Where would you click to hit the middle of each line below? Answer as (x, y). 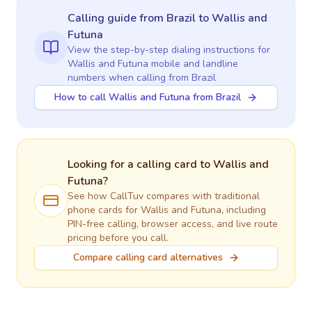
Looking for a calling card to (140, 164)
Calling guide (103, 18)
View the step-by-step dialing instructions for (169, 50)
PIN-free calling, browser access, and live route (173, 224)
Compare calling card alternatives (148, 257)
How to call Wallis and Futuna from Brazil (148, 97)
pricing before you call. (118, 238)
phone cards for (104, 210)
